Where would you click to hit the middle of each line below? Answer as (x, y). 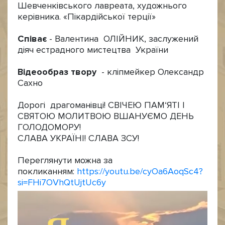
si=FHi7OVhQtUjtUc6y (62, 183)
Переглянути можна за (65, 160)
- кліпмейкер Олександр (151, 72)
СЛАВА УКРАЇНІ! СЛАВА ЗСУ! (78, 138)
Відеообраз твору (58, 72)
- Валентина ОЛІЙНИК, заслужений (123, 39)
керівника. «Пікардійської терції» (87, 17)
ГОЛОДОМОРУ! (49, 127)
